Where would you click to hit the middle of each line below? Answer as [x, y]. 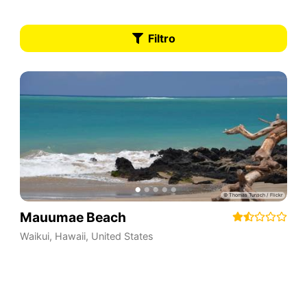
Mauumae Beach [73, 217]
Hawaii [70, 236]
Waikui [34, 236]
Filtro [161, 38]
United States [122, 236]
